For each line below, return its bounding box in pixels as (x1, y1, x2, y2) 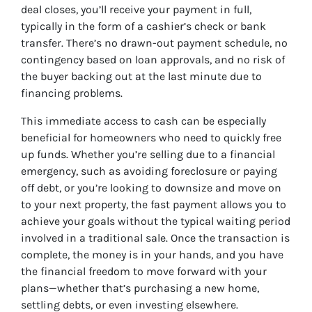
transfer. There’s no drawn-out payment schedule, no (21, 36, 288, 50)
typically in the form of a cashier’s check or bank (21, 19, 266, 33)
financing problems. (21, 86, 123, 100)
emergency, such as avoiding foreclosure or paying (21, 164, 277, 178)
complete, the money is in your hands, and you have (21, 248, 283, 262)
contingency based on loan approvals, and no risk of (21, 53, 285, 67)
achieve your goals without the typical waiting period (21, 214, 290, 228)
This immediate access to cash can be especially (21, 114, 266, 128)
